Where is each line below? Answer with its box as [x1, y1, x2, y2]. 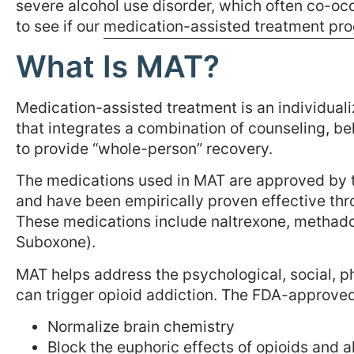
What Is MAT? [16, 47, 220, 85]
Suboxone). [16, 232, 96, 252]
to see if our [16, 17, 104, 36]
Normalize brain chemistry [47, 316, 235, 336]
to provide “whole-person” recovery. [16, 138, 273, 158]
